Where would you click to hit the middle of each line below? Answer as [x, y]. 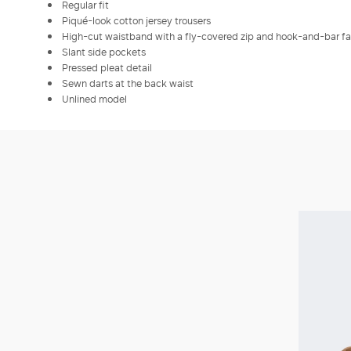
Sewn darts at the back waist [128, 83]
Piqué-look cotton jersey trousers [136, 21]
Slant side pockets [104, 52]
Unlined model [94, 99]
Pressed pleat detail [107, 68]
